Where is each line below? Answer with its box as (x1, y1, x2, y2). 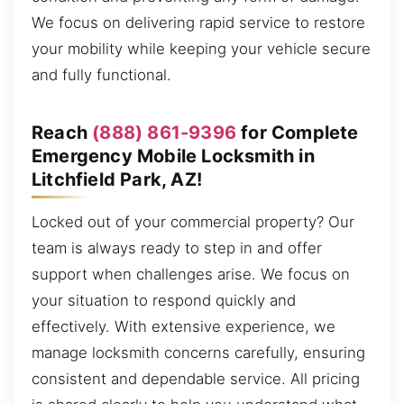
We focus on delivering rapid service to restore (32, 14, 365, 32)
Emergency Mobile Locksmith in (32, 144, 315, 167)
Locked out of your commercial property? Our (32, 213, 354, 232)
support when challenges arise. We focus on (32, 265, 350, 284)
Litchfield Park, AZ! (32, 168, 202, 190)
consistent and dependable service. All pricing (32, 370, 360, 389)
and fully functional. (32, 66, 171, 85)
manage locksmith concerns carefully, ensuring (32, 344, 365, 363)
